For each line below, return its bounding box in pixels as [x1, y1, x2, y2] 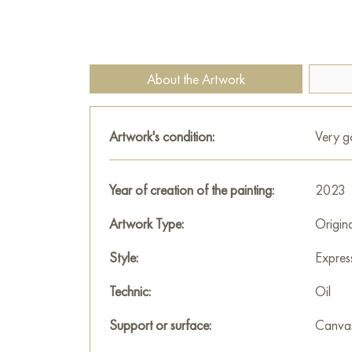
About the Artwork [147, 70, 245, 88]
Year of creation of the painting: [109, 181, 274, 199]
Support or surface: [109, 316, 211, 334]
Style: [109, 248, 138, 266]
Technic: [109, 282, 151, 300]
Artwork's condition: [109, 127, 214, 145]
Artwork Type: [109, 214, 184, 233]
